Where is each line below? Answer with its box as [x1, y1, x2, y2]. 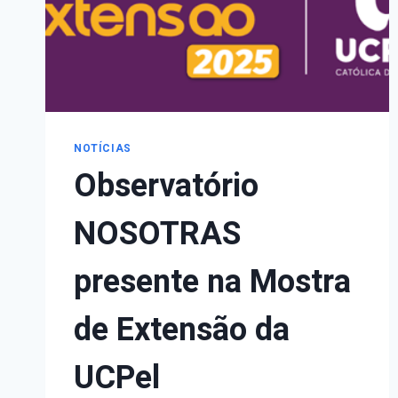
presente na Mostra [74, 258, 351, 306]
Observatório [74, 162, 259, 210]
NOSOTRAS [74, 210, 241, 258]
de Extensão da [74, 306, 290, 354]
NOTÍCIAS [74, 140, 131, 156]
